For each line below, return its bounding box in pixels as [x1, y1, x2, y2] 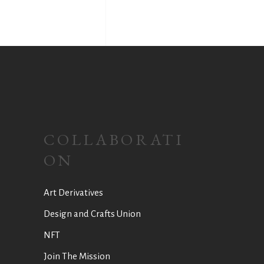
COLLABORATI [43, 129, 184, 150]
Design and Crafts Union [43, 209, 141, 219]
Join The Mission [43, 251, 110, 261]
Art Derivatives [43, 187, 103, 197]
